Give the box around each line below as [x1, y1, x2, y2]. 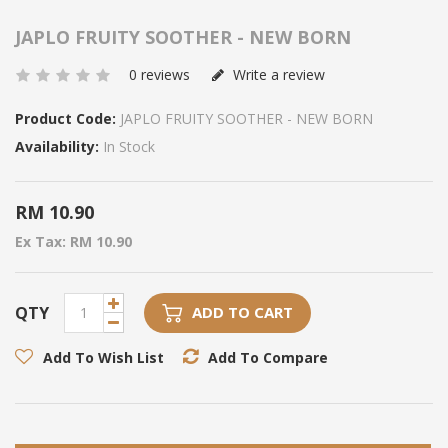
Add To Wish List [43, 347, 164, 367]
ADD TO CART [192, 301, 293, 322]
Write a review [229, 64, 325, 84]
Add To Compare [208, 347, 328, 367]
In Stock [99, 136, 155, 156]
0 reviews [129, 64, 190, 84]
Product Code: [15, 108, 116, 128]
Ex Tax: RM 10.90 [15, 231, 132, 251]
